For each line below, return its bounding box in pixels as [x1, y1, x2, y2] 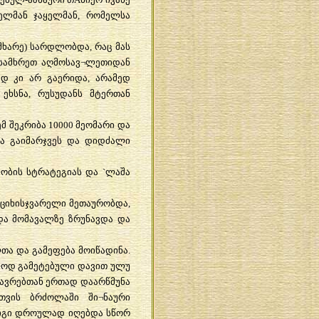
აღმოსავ [41, 56, 80, 68]
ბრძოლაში [29, 291, 79, 303]
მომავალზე [12, 213, 65, 224]
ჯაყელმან [33, 9, 78, 21]
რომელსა [85, 9, 130, 21]
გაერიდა [46, 72, 88, 83]
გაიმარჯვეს [9, 135, 62, 146]
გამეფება [31, 244, 75, 256]
